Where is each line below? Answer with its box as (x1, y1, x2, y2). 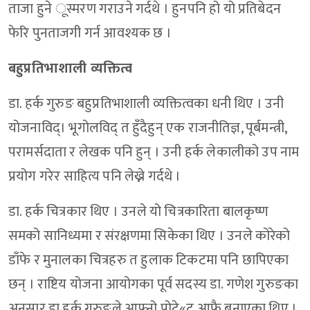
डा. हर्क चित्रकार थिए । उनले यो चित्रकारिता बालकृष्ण (8, 200, 269, 224)
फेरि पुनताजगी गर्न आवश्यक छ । (8, 21, 175, 46)
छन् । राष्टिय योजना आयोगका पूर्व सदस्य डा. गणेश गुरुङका (8, 273, 299, 297)
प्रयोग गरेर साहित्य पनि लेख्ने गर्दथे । (8, 165, 184, 189)
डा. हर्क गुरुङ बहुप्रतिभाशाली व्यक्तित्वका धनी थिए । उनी (8, 92, 284, 116)
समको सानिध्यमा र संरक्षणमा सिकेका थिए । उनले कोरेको (8, 224, 291, 248)
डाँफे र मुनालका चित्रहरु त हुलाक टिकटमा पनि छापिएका (8, 248, 289, 273)
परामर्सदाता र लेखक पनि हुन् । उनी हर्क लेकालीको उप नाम (8, 140, 300, 165)
